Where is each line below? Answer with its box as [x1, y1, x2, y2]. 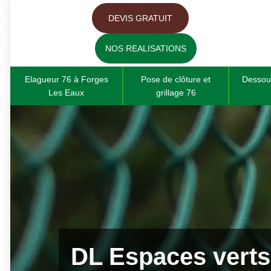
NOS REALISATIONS [105, 44, 186, 53]
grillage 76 [155, 88, 196, 97]
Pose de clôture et [141, 74, 211, 84]
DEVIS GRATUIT [108, 13, 172, 23]
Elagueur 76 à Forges [24, 74, 108, 84]
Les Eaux [48, 88, 85, 97]
